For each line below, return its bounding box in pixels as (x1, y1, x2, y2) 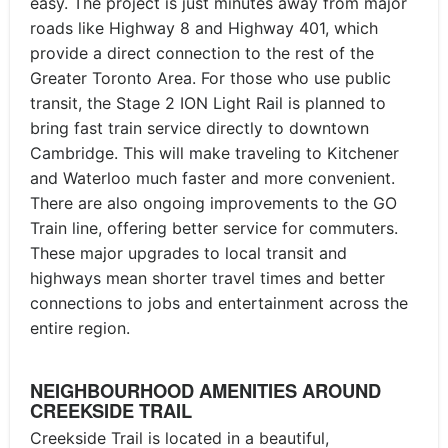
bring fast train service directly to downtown (30, 117, 369, 138)
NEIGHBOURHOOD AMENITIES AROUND (30, 377, 381, 404)
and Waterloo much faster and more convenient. (30, 167, 395, 188)
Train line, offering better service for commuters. (30, 217, 398, 238)
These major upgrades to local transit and (30, 242, 347, 263)
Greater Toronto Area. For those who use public (30, 67, 391, 88)
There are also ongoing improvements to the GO (30, 192, 397, 213)
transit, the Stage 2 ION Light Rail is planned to (30, 92, 386, 113)
